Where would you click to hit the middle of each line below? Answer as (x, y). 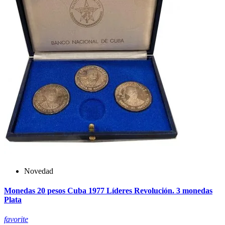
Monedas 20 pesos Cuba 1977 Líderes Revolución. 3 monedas (108, 190)
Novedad (39, 171)
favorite (16, 219)
